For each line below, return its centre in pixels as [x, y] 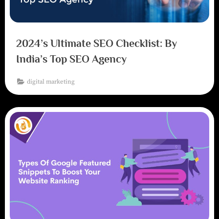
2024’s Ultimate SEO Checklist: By [96, 43]
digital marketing [51, 81]
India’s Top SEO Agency [71, 59]
